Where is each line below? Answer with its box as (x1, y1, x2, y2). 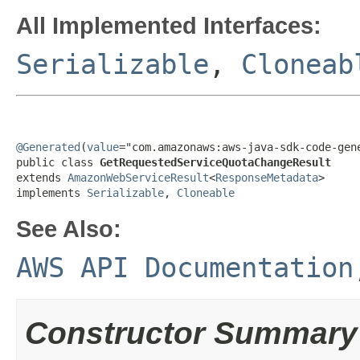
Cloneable (177, 186, 235, 199)
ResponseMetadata (215, 171, 318, 184)
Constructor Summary (25, 316, 358, 350)
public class (16, 156, 100, 169)
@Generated (16, 141, 80, 153)
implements (16, 186, 87, 199)
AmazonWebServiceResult (67, 171, 209, 184)
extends (16, 171, 67, 184)
